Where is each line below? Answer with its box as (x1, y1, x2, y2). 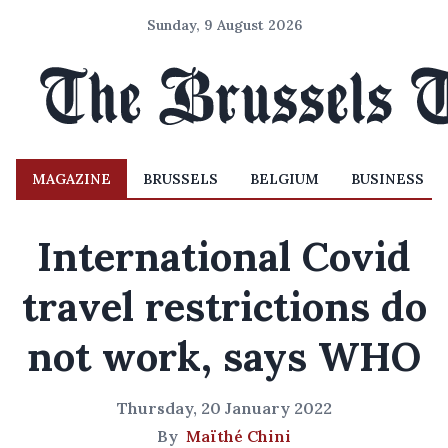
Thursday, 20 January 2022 (116, 398, 332, 418)
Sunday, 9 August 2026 (146, 16, 302, 34)
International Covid (37, 231, 411, 282)
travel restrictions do (21, 281, 427, 332)
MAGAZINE (32, 170, 111, 188)
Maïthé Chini (186, 426, 291, 446)
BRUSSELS (143, 170, 218, 188)
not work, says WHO (27, 331, 421, 382)
